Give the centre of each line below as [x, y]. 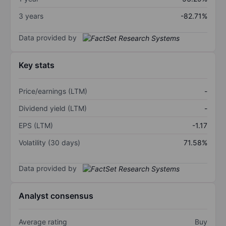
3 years [31, 16]
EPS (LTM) [36, 126]
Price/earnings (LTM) [53, 91]
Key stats [37, 65]
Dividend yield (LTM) [53, 108]
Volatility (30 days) [49, 143]
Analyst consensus [56, 196]
